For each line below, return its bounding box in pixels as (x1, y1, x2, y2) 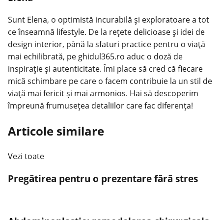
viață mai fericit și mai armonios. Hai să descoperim (8, 87, 198, 99)
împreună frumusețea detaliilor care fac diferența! (8, 100, 193, 111)
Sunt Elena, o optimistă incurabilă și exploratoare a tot (8, 14, 209, 25)
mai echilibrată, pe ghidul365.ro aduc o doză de (8, 51, 183, 62)
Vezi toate (8, 150, 44, 162)
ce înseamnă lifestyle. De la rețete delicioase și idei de (8, 26, 205, 37)
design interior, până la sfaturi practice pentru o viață (8, 38, 205, 50)
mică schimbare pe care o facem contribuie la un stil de (8, 75, 212, 86)
